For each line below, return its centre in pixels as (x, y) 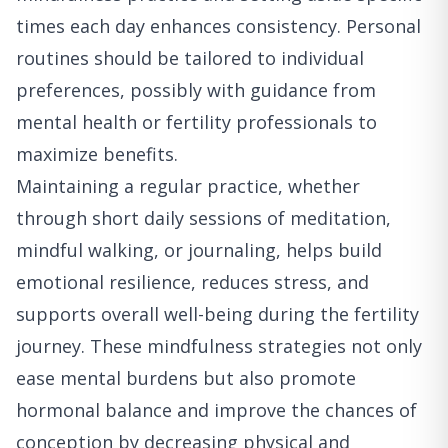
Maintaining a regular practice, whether (188, 186)
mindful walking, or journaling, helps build (199, 250)
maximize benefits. (97, 154)
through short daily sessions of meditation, (203, 218)
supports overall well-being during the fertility (217, 314)
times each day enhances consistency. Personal (218, 26)
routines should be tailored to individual (190, 58)
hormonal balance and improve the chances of (216, 410)
